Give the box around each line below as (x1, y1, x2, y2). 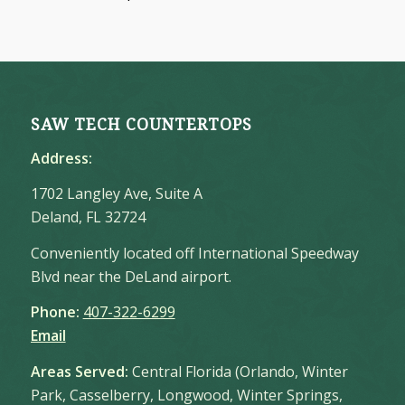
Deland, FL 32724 (30, 207, 146, 228)
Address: (30, 147, 92, 168)
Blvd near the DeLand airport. (30, 266, 231, 287)
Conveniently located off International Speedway (30, 242, 359, 263)
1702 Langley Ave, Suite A (30, 184, 202, 204)
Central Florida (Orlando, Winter (127, 361, 348, 381)
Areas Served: (30, 361, 128, 381)
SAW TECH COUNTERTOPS (30, 115, 252, 134)
